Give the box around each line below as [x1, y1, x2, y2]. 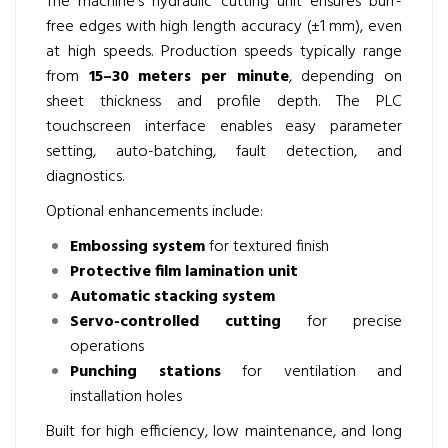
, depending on [288, 64, 403, 90]
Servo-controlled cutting [70, 309, 281, 335]
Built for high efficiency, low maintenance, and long [46, 419, 402, 445]
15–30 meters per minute [88, 64, 289, 90]
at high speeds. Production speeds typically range [46, 39, 402, 65]
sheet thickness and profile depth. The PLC [46, 89, 402, 115]
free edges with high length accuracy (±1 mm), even [46, 14, 402, 40]
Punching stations [70, 359, 221, 385]
